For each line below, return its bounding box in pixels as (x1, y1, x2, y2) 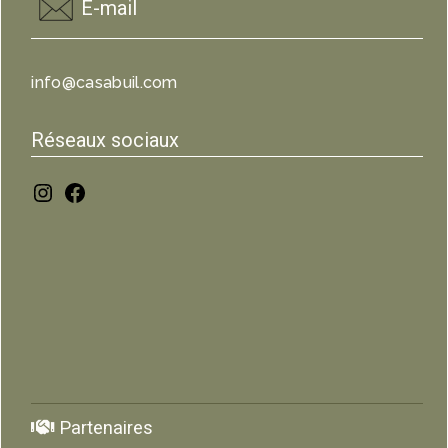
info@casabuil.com (31, 73, 178, 93)
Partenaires (54, 417, 154, 439)
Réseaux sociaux (31, 128, 180, 153)
